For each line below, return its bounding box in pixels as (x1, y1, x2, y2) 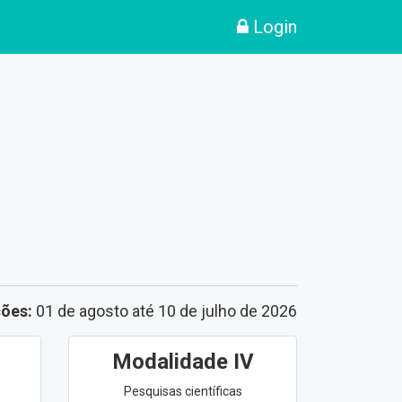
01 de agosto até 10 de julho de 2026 (32, 301, 297, 321)
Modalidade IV (111, 349, 254, 375)
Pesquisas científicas (123, 384, 242, 399)
